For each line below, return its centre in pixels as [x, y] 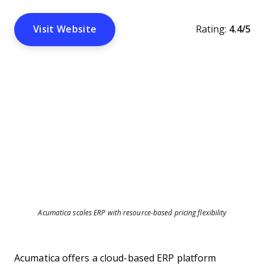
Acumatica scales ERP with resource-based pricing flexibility [132, 213]
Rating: [211, 29]
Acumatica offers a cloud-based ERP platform [115, 258]
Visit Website [65, 29]
